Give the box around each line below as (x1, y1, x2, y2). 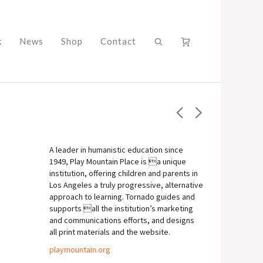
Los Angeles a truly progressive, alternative (49, 180, 203, 190)
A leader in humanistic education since (49, 144, 183, 155)
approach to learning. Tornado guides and (49, 191, 195, 202)
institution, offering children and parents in (49, 168, 198, 178)
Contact (100, 36, 136, 46)
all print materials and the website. (49, 227, 170, 237)
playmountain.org (49, 244, 110, 255)
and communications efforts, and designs (49, 215, 194, 225)
